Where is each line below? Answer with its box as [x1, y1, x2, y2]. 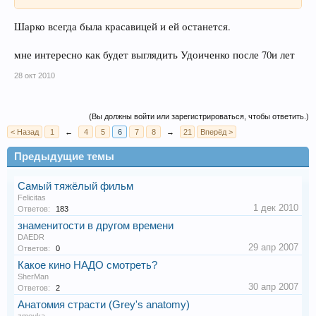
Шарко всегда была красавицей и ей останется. [14, 19, 231, 33]
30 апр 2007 [248, 281, 298, 292]
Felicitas [18, 193, 46, 202]
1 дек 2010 [253, 202, 298, 213]
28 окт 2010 [14, 71, 55, 80]
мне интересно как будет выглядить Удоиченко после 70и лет [14, 47, 295, 61]
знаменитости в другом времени [18, 219, 174, 231]
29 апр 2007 [248, 241, 298, 253]
